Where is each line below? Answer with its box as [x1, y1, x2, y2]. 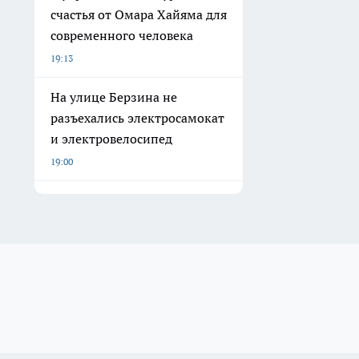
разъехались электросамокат [50, 110, 224, 127]
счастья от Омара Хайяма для [50, 6, 227, 23]
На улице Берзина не [50, 89, 177, 106]
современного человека [50, 27, 193, 44]
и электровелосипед [50, 131, 172, 147]
